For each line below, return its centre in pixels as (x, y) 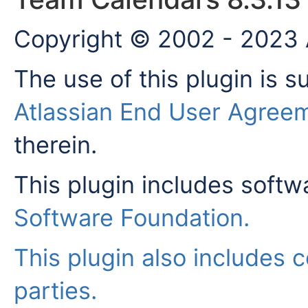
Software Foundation (129, 217)
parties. (55, 290)
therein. (55, 144)
